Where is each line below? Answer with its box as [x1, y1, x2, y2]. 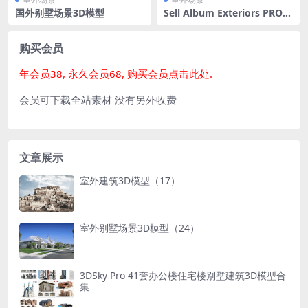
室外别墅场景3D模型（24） [80, 221, 199, 234]
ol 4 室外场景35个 [164, 16, 243, 30]
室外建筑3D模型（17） [80, 173, 180, 187]
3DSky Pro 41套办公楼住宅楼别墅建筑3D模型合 [80, 269, 286, 283]
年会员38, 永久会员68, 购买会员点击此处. [19, 66, 212, 80]
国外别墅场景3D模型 [15, 5, 104, 19]
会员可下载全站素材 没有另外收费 [19, 92, 177, 107]
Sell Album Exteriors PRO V [164, 5, 291, 19]
